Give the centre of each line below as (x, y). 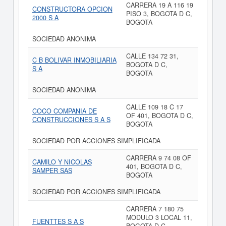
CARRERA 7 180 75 (155, 209)
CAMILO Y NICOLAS (62, 162)
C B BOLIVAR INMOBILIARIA (74, 60)
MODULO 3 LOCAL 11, (159, 217)
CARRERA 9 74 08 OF (158, 158)
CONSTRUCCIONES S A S (71, 120)
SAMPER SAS (52, 171)
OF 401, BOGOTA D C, (159, 116)
